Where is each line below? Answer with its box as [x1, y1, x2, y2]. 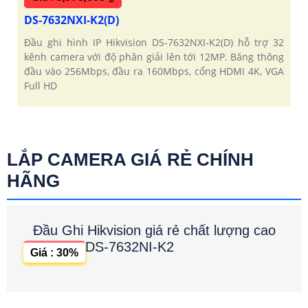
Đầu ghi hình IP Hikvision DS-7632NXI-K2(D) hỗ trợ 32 [24, 35, 284, 49]
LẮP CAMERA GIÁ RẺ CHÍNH [7, 148, 254, 170]
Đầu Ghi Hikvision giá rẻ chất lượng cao [33, 222, 276, 238]
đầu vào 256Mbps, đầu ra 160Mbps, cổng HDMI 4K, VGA [24, 64, 284, 78]
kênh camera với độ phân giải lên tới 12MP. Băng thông [24, 49, 284, 63]
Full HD [24, 78, 57, 92]
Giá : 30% [30, 246, 78, 258]
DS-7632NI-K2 [85, 239, 174, 254]
